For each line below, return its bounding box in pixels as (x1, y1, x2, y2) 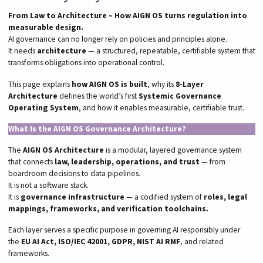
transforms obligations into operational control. (8, 58, 164, 68)
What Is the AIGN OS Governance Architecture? (8, 123, 186, 134)
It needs (8, 46, 37, 56)
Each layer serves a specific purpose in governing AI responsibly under (8, 225, 240, 235)
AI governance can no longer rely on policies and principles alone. (8, 34, 227, 45)
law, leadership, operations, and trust (54, 156, 200, 167)
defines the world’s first (57, 90, 139, 101)
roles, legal (203, 191, 247, 202)
